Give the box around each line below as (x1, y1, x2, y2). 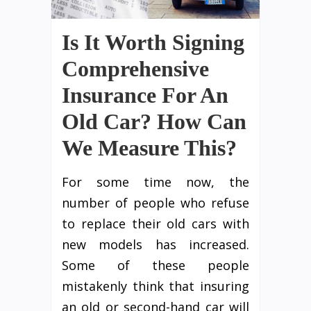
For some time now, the (62, 174, 249, 191)
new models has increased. (62, 236, 249, 253)
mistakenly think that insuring (62, 278, 249, 295)
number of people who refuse (62, 194, 249, 212)
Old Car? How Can (62, 109, 246, 135)
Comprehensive (62, 56, 209, 82)
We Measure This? (62, 135, 237, 161)
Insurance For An (62, 83, 228, 108)
